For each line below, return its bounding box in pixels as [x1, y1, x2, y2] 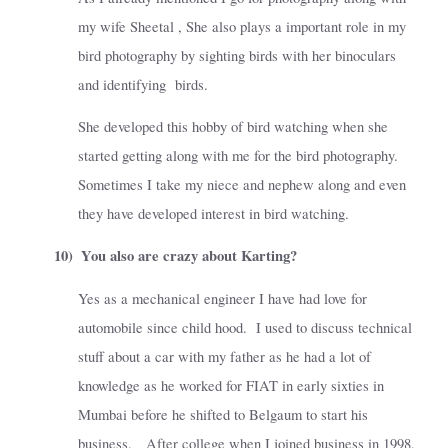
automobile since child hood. [78, 317, 247, 337]
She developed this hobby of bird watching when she [78, 117, 388, 137]
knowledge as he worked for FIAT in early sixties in [78, 375, 384, 395]
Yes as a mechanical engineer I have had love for [78, 288, 367, 308]
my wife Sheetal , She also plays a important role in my [78, 16, 406, 36]
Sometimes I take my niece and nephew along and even [78, 175, 406, 195]
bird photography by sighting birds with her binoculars [78, 45, 396, 65]
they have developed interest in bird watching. [78, 204, 349, 224]
